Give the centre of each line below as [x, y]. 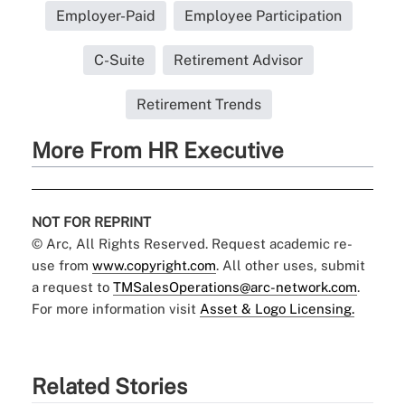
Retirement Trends [198, 104]
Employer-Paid [105, 15]
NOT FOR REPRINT [91, 221]
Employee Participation [263, 15]
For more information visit [115, 308]
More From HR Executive [157, 150]
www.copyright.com [154, 265]
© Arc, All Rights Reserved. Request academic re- [192, 243]
